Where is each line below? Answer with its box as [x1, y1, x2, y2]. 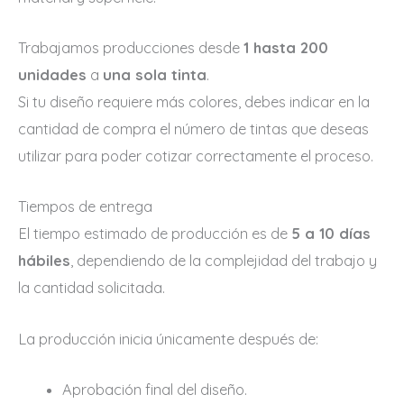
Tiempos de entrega [18, 197, 152, 216]
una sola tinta [103, 66, 207, 85]
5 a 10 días [291, 225, 371, 243]
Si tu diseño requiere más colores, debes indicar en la [18, 93, 370, 112]
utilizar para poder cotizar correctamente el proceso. [18, 147, 373, 166]
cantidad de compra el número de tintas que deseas [18, 120, 369, 139]
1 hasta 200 [243, 39, 328, 58]
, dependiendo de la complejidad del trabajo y [70, 252, 377, 271]
